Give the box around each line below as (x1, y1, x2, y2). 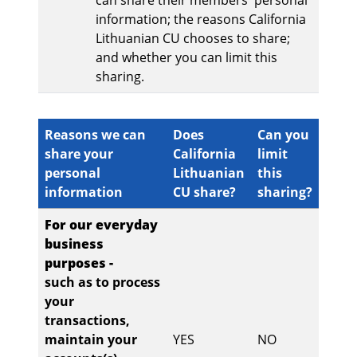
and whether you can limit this (96, 49, 277, 67)
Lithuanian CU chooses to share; (96, 29, 290, 48)
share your (45, 145, 113, 163)
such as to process (45, 273, 160, 292)
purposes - (45, 254, 113, 273)
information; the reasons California (96, 10, 306, 29)
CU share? (173, 183, 236, 202)
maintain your (45, 331, 137, 349)
